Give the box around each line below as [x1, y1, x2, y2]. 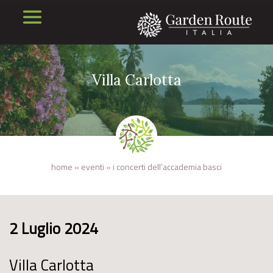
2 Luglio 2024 [9, 217, 98, 240]
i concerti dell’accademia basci [113, 160, 222, 173]
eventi [81, 160, 104, 173]
